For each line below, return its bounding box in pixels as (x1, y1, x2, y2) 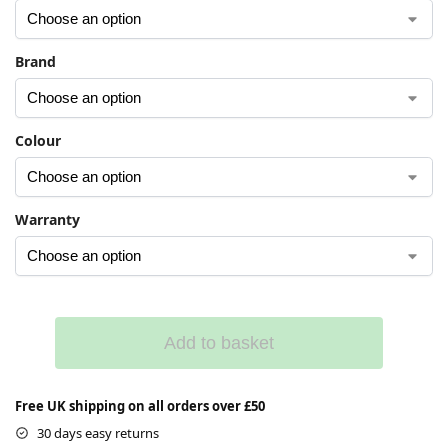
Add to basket (164, 332, 274, 353)
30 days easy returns (37, 423, 159, 442)
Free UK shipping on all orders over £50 (15, 396, 265, 415)
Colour (15, 130, 61, 150)
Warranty (15, 209, 80, 229)
